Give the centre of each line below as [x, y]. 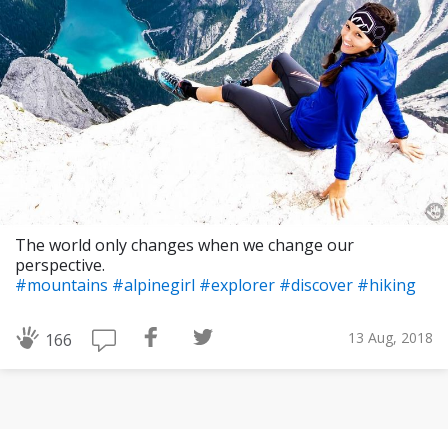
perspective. [60, 265]
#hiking [386, 285]
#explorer [239, 285]
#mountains [63, 285]
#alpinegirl [155, 285]
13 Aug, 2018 [390, 337]
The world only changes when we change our [184, 245]
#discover [318, 285]
